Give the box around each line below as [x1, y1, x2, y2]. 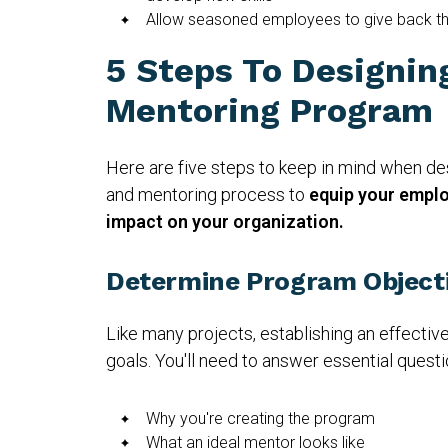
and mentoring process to [106, 183, 305, 205]
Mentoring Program [106, 89, 433, 130]
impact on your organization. [106, 210, 344, 232]
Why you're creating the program [146, 408, 375, 428]
